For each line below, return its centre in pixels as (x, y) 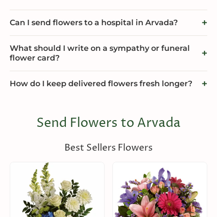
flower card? (35, 58)
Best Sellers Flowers (108, 148)
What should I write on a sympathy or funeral (100, 48)
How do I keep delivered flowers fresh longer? (101, 84)
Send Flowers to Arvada (108, 124)
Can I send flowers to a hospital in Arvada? (94, 23)
